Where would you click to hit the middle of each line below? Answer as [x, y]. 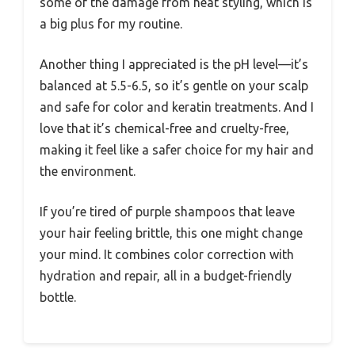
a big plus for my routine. [111, 24]
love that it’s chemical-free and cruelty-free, [164, 129]
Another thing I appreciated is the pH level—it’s [174, 65]
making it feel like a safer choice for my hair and [177, 150]
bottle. [58, 298]
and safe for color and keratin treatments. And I [177, 107]
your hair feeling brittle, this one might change [171, 233]
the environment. [88, 172]
